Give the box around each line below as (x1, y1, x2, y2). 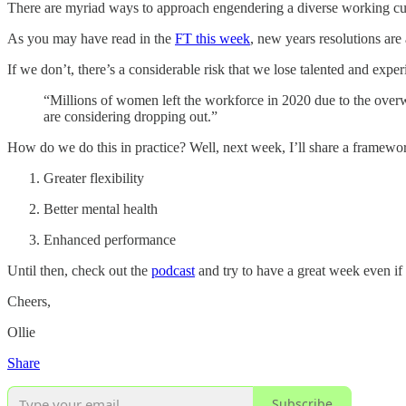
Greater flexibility (43, 169, 144, 186)
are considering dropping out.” (43, 108, 217, 124)
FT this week (175, 30, 250, 46)
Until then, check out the (7, 262, 151, 278)
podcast (151, 262, 195, 278)
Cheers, (7, 293, 51, 309)
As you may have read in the (7, 30, 175, 46)
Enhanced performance (43, 231, 176, 247)
